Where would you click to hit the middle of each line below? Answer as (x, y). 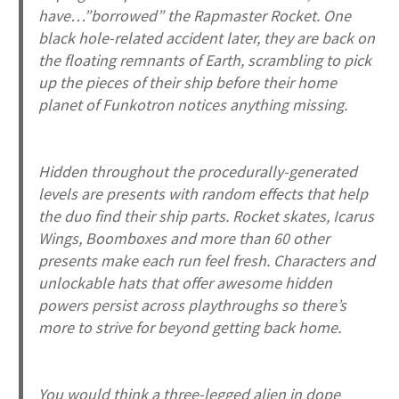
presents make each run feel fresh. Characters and (207, 261)
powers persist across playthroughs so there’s (193, 305)
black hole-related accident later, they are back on (207, 38)
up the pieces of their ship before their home (188, 83)
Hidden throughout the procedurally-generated (198, 172)
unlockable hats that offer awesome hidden (186, 283)
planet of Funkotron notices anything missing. (195, 105)
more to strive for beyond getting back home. (190, 328)
